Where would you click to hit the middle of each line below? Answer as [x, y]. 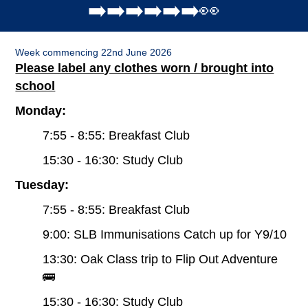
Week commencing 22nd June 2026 [94, 52]
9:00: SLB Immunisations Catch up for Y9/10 [165, 234]
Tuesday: [42, 185]
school [35, 86]
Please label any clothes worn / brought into [145, 68]
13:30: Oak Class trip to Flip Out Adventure [161, 259]
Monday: [43, 110]
